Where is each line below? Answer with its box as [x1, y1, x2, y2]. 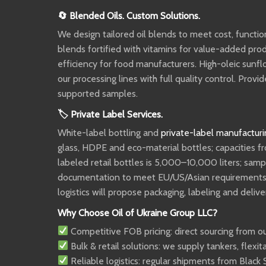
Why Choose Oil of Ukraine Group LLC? [58, 207, 217, 218]
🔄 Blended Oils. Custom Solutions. [58, 9, 200, 21]
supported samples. [58, 87, 138, 99]
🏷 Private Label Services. [58, 108, 163, 120]
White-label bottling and [58, 126, 161, 138]
